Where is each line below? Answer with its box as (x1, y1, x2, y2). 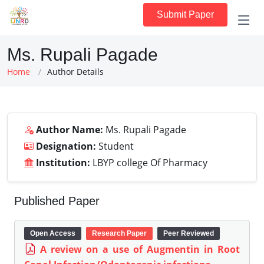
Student (96, 140, 134, 153)
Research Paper (92, 229, 147, 237)
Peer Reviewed (163, 229, 214, 237)
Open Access (30, 229, 75, 237)
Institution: (36, 156, 90, 169)
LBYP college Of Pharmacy (90, 156, 207, 169)
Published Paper (14, 194, 100, 207)
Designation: (36, 140, 96, 153)
